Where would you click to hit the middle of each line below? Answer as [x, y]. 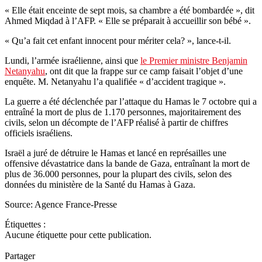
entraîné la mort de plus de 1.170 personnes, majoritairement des [123, 112]
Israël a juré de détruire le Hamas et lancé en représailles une [116, 153]
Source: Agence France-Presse [61, 205]
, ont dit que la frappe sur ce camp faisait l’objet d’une [144, 71]
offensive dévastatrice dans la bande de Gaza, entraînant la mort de [127, 164]
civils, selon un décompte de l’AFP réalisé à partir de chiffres [116, 123]
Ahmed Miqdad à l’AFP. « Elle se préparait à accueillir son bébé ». [128, 21]
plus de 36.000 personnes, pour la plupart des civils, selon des [118, 174]
